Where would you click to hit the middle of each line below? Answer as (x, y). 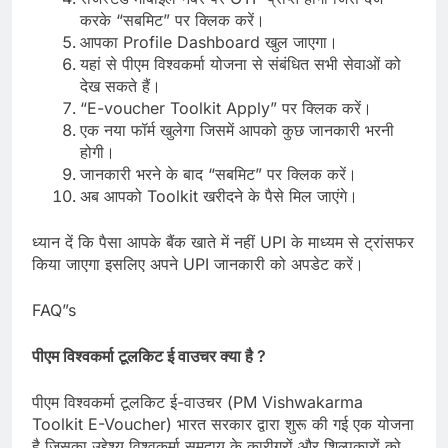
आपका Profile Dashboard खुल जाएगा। (209, 42)
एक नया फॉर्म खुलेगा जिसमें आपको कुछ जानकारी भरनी (237, 130)
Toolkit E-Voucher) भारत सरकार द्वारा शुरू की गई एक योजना (223, 424)
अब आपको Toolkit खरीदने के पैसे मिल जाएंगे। (219, 196)
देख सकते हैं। (120, 86)
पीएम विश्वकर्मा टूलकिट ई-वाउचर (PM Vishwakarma (197, 402)
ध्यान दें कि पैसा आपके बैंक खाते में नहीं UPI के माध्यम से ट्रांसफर (223, 242)
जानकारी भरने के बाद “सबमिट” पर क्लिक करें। (218, 174)
